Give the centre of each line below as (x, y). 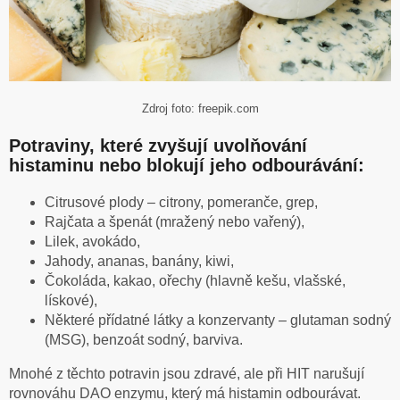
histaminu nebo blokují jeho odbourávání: (187, 166)
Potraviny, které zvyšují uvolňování (158, 146)
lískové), (71, 301)
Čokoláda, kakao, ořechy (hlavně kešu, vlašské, (195, 281)
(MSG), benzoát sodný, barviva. (144, 340)
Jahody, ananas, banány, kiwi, (139, 262)
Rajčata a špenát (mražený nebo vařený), (175, 222)
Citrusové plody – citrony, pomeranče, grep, (181, 203)
